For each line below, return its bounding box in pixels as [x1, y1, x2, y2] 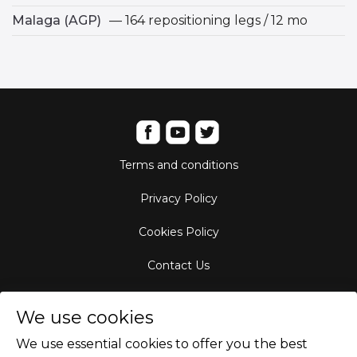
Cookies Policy [138, 225, 219, 240]
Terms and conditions [119, 158, 238, 173]
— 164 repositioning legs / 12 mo [106, 13, 308, 29]
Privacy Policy [139, 191, 218, 206]
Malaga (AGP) [12, 13, 101, 29]
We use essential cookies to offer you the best [16, 336, 308, 351]
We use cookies [16, 307, 154, 328]
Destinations [143, 325, 214, 340]
